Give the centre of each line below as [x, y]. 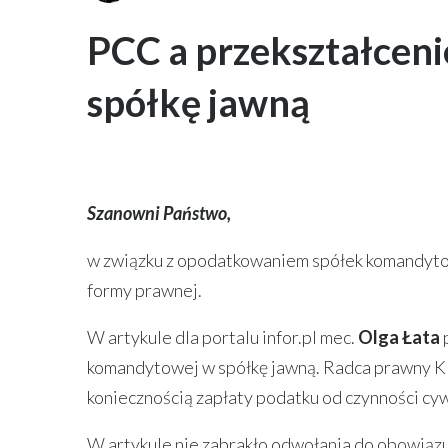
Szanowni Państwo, [159, 213]
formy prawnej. [146, 290]
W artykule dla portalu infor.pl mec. [222, 337]
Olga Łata [399, 337]
